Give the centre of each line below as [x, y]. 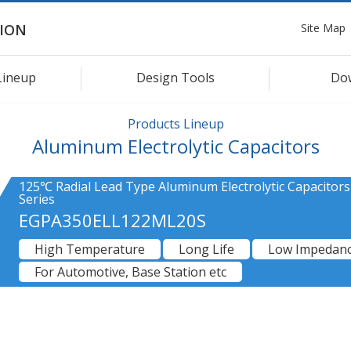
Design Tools [175, 77]
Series [37, 199]
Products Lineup [175, 123]
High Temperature [90, 249]
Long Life [206, 249]
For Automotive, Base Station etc [130, 271]
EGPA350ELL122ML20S [112, 220]
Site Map [323, 27]
